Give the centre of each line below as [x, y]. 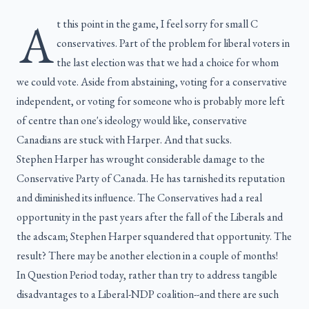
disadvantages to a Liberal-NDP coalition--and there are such [148, 295]
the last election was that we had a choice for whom [168, 63]
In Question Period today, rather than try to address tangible [147, 275]
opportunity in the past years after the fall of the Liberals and [150, 217]
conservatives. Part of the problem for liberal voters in [173, 43]
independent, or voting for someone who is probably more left [151, 101]
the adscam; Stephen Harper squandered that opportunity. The [154, 237]
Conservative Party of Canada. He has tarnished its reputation [151, 179]
